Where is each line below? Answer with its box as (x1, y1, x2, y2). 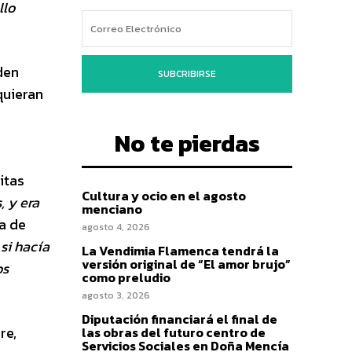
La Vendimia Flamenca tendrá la (82, 240, 279, 260)
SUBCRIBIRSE (158, 66, 216, 81)
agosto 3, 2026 (82, 288, 150, 302)
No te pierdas (114, 125, 260, 161)
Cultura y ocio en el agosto (82, 185, 246, 205)
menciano (82, 199, 142, 218)
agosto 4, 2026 (82, 219, 150, 234)
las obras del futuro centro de (82, 322, 266, 342)
